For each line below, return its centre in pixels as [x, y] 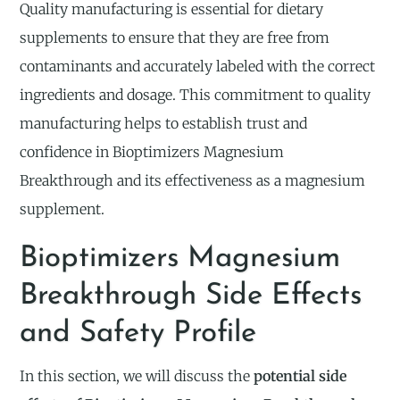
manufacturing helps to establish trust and [164, 123]
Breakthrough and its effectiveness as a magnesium [193, 180]
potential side [300, 375]
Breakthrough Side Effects [191, 296]
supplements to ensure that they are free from [175, 37]
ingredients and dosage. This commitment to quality [196, 94]
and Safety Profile [138, 333]
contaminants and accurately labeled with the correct [198, 66]
